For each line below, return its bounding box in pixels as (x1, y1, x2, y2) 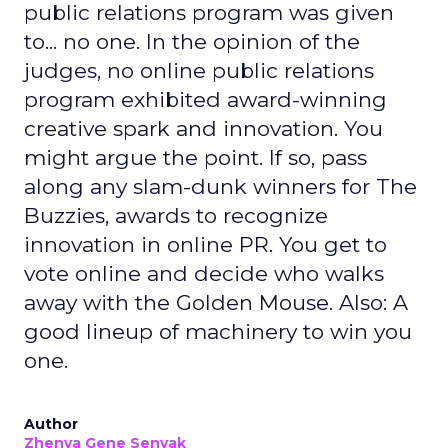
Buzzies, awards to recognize (24, 203, 328, 228)
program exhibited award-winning (24, 87, 387, 112)
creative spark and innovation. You (24, 116, 383, 141)
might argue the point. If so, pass (24, 145, 367, 170)
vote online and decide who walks (24, 261, 384, 286)
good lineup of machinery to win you (24, 319, 412, 344)
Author (24, 415, 78, 433)
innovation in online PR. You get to (24, 232, 387, 257)
